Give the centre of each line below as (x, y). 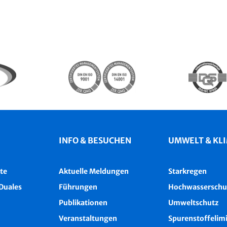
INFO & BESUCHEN (95, 141)
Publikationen (83, 203)
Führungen (78, 187)
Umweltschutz (193, 203)
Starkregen (187, 172)
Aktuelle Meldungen (94, 172)
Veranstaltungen (88, 219)
